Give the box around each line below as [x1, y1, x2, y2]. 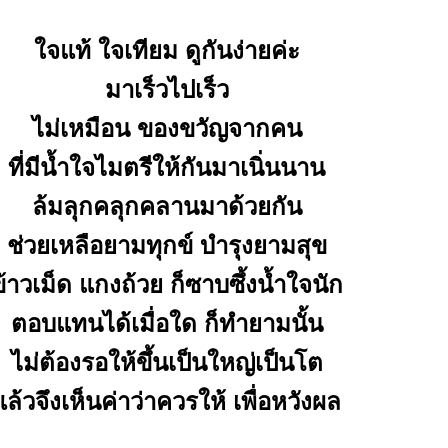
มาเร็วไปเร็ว [104, 76, 229, 103]
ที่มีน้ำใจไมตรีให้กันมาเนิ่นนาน [8, 154, 325, 181]
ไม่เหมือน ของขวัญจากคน [31, 115, 302, 142]
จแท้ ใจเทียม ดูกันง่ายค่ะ [33, 37, 300, 64]
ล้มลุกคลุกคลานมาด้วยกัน [31, 193, 302, 220]
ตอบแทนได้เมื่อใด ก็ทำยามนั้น [10, 310, 323, 337]
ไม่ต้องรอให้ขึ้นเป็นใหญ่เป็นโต [10, 349, 323, 376]
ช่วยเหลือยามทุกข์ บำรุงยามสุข [6, 232, 327, 259]
